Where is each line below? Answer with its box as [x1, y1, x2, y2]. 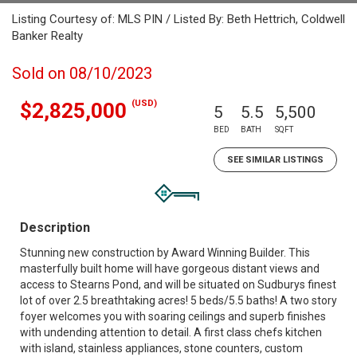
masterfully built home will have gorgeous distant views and [20, 262, 320, 275]
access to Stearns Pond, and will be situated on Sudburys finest [20, 278, 336, 291]
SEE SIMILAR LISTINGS [227, 155, 324, 165]
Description [20, 220, 90, 235]
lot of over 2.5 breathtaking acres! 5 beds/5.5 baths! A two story [20, 294, 337, 307]
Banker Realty [12, 29, 83, 43]
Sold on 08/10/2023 [12, 64, 152, 83]
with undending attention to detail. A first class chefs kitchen [20, 326, 322, 339]
